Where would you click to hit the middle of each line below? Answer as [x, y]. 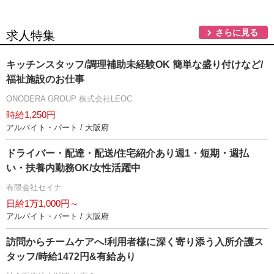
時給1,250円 [31, 114]
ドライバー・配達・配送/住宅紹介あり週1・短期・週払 [128, 153]
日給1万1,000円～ [43, 203]
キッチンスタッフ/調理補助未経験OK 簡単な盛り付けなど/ [135, 64]
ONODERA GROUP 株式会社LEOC [69, 98]
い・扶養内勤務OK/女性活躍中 [73, 168]
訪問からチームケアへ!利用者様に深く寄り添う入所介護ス [135, 242]
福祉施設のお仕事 [45, 79]
